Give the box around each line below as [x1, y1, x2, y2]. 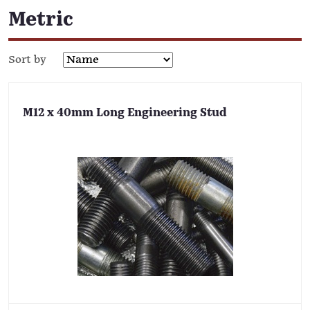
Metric [8, 11, 73, 30]
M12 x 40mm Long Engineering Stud [23, 107, 227, 119]
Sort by [8, 53, 46, 66]
